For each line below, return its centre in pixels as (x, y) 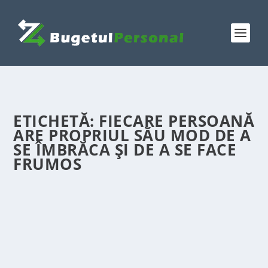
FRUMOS (48, 164)
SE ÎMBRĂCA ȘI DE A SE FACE (125, 150)
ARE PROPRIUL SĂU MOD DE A (132, 135)
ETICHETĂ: (56, 121)
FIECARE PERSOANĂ (177, 121)
